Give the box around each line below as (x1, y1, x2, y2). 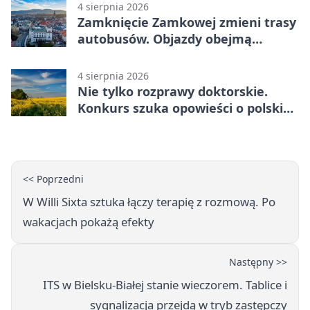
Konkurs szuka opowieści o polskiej (77, 99, 294, 116)
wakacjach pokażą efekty (23, 213, 154, 230)
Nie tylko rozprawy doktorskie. (77, 82, 268, 100)
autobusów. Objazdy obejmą (77, 30, 252, 47)
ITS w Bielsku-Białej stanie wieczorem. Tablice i (43, 276, 287, 293)
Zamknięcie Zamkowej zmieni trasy (77, 13, 296, 30)
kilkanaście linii (77, 46, 172, 64)
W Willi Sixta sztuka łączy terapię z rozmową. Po (23, 193, 275, 210)
